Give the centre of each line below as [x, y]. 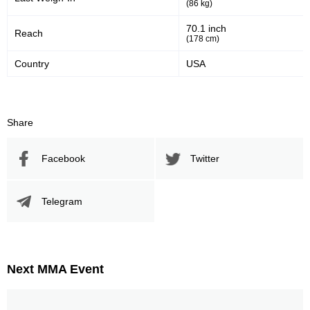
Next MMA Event [55, 269]
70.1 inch [206, 28]
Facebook [63, 158]
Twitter [205, 158]
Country [32, 64]
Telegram [62, 201]
